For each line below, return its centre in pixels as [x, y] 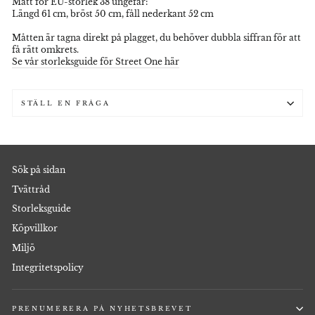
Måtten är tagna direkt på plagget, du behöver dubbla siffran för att [156, 38]
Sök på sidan [39, 169]
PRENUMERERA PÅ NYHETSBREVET [102, 309]
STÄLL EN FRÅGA [66, 103]
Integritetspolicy [48, 268]
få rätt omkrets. [45, 50]
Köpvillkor [35, 229]
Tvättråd [31, 189]
